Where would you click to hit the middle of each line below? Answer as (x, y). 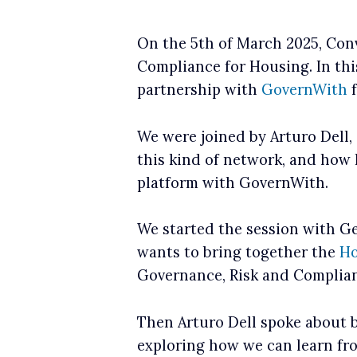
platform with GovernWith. (233, 182)
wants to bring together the (238, 253)
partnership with (199, 90)
